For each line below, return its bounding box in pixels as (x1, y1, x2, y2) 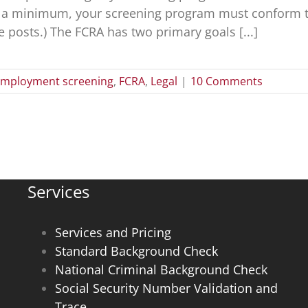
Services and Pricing (54, 224, 171, 241)
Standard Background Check (54, 243, 218, 259)
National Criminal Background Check (54, 261, 267, 278)
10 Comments (190, 74, 263, 89)
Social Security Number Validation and (54, 280, 278, 296)
